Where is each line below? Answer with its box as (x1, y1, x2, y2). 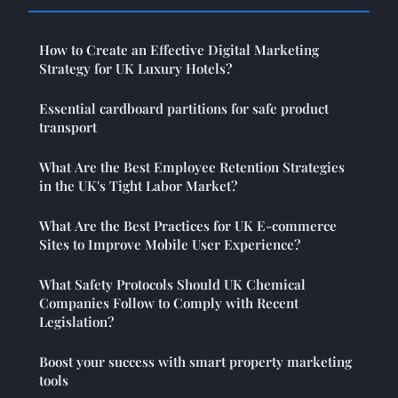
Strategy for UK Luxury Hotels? (39, 59, 232, 77)
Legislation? (39, 312, 114, 330)
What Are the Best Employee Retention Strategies (39, 157, 345, 176)
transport (39, 117, 97, 136)
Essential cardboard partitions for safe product (39, 99, 329, 117)
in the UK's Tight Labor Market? (39, 176, 237, 195)
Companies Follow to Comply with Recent (39, 293, 298, 312)
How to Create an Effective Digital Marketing (39, 40, 319, 59)
